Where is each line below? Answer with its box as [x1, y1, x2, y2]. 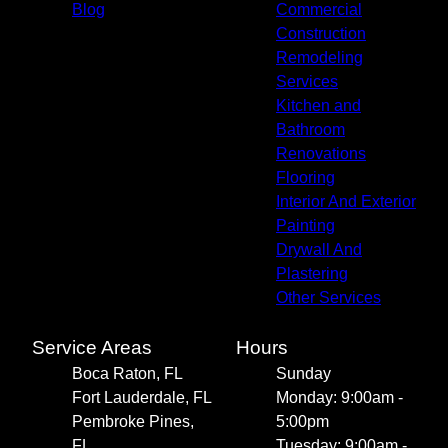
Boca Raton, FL [72, 365, 183, 383]
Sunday [276, 365, 331, 383]
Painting [276, 217, 335, 235]
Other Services [276, 289, 381, 307]
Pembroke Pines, [72, 413, 194, 431]
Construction [276, 25, 366, 43]
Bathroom [276, 121, 345, 139]
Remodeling [276, 49, 363, 67]
